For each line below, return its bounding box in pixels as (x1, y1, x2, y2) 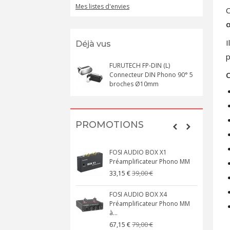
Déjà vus (75, 39, 111, 49)
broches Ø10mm (109, 80, 159, 88)
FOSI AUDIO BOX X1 (109, 148, 167, 157)
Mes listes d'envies (75, 2, 129, 11)
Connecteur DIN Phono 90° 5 (109, 70, 193, 79)
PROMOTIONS (75, 119, 144, 130)
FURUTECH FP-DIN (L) (109, 61, 170, 70)
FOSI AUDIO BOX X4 (109, 190, 167, 199)
